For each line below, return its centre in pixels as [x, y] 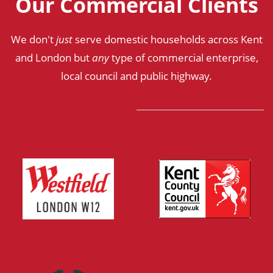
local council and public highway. [136, 76]
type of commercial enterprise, [183, 57]
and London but [53, 57]
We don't [33, 39]
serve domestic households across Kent [167, 39]
